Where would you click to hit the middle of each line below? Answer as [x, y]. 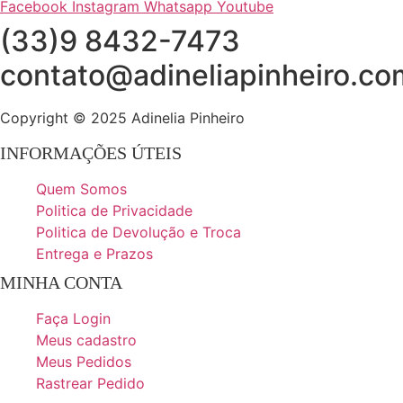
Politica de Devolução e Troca [139, 232]
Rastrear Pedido [90, 383]
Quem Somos [81, 188]
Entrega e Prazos [94, 253]
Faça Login [73, 318]
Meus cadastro [86, 340]
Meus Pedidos [84, 361]
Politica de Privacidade [114, 210]
